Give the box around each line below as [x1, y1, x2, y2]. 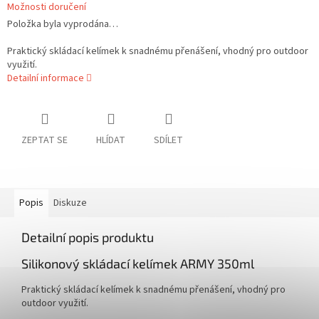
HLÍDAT [96, 133, 125, 148]
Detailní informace [7, 71, 84, 86]
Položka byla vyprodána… [7, 17, 118, 32]
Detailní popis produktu [21, 229, 154, 246]
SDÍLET [154, 133, 183, 148]
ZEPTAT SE [21, 133, 68, 148]
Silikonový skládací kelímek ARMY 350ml [21, 256, 254, 272]
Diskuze [53, 196, 87, 211]
